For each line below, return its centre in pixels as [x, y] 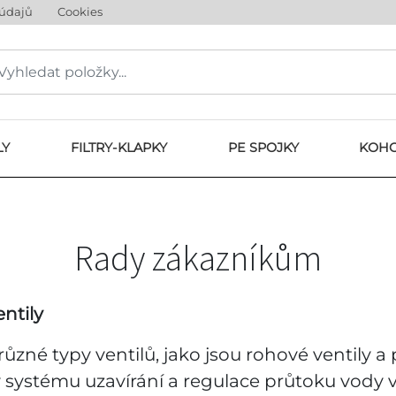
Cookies [80, 11]
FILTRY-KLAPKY [118, 148]
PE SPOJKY [263, 148]
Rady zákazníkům [198, 258]
